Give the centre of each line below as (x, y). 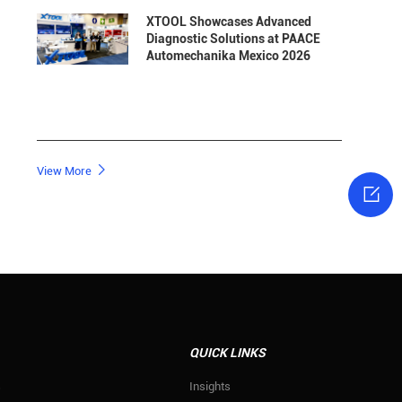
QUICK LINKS (228, 352)
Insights (210, 386)
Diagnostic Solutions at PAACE (233, 38)
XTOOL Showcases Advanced (228, 21)
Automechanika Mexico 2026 (228, 55)
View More (65, 170)
